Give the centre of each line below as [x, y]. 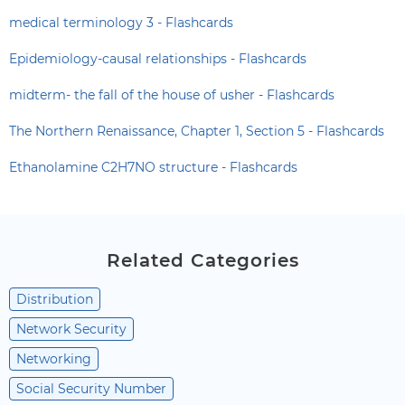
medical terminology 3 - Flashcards [121, 23]
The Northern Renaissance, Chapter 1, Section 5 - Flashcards [197, 131]
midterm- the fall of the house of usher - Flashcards [172, 95]
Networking [54, 359]
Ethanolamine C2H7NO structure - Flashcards [153, 167]
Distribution [55, 299]
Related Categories [202, 260]
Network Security [71, 329]
